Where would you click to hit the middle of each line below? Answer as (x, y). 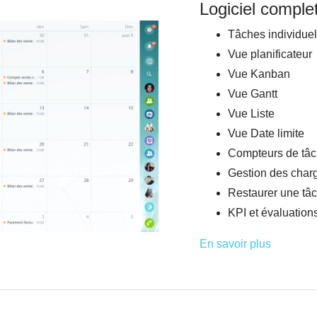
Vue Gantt (252, 93)
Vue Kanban (259, 74)
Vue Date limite (266, 133)
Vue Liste (251, 113)
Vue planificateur (270, 54)
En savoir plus (235, 243)
